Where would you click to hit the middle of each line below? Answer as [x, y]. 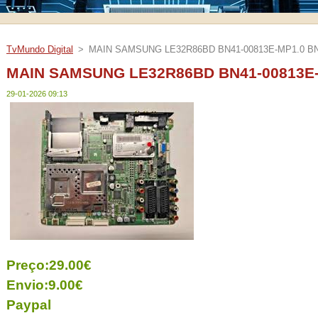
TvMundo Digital [40, 49]
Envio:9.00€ [45, 285]
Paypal [29, 305]
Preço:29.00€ [49, 265]
